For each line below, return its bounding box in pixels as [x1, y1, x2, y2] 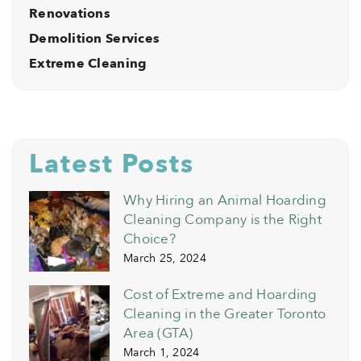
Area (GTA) [123, 324, 193, 343]
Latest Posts [29, 147, 194, 183]
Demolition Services [29, 30, 160, 48]
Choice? [123, 230, 176, 249]
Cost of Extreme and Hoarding [123, 285, 317, 305]
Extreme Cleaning [29, 55, 147, 73]
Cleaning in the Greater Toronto [123, 305, 326, 324]
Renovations [29, 5, 110, 23]
